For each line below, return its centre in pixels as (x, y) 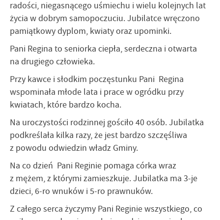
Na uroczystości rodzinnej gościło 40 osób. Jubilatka (107, 122)
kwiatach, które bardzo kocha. (66, 105)
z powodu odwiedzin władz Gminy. (74, 148)
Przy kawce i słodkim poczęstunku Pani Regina (97, 79)
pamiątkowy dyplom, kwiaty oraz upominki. (91, 31)
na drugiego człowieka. (52, 61)
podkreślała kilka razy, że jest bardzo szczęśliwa (98, 135)
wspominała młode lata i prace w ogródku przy (97, 92)
